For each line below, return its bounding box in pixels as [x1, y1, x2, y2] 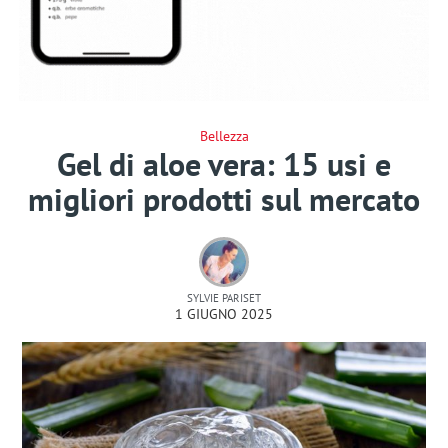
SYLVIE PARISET [187, 290, 261, 305]
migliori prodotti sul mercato [28, 177, 420, 220]
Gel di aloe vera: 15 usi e [57, 142, 391, 185]
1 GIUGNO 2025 [175, 304, 273, 323]
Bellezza [199, 126, 249, 145]
